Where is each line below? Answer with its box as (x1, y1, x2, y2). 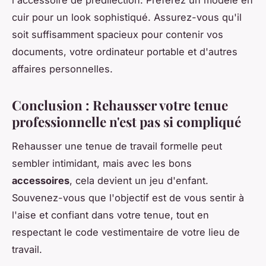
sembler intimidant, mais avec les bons (12, 157, 192, 169)
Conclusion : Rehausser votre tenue (12, 96, 228, 114)
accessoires (12, 174, 69, 186)
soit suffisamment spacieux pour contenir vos (12, 28, 223, 40)
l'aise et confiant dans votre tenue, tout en (12, 208, 209, 221)
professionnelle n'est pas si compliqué (12, 112, 241, 131)
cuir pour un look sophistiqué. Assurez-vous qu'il (12, 11, 242, 23)
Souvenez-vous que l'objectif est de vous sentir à (12, 191, 244, 204)
